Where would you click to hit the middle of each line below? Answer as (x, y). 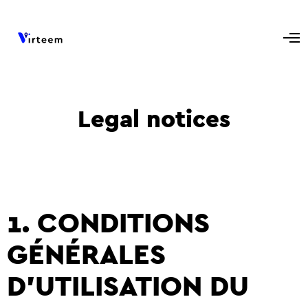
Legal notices (154, 120)
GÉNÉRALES (86, 255)
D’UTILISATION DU (128, 286)
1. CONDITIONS (108, 223)
